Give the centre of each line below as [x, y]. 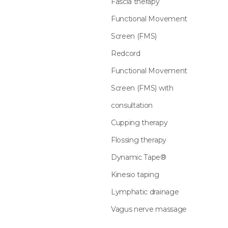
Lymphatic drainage [145, 192]
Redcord [126, 53]
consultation [132, 105]
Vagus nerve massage [149, 209]
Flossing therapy [139, 140]
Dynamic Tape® [139, 157]
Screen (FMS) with [142, 88]
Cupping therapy [139, 123]
